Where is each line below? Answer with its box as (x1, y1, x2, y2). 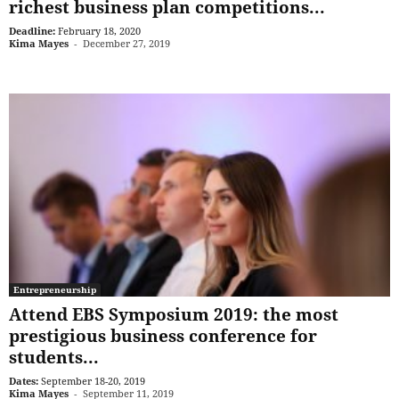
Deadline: (9, 23, 55, 37)
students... (9, 346, 99, 370)
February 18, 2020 (58, 23, 141, 37)
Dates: (9, 374, 38, 388)
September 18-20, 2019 (41, 374, 145, 388)
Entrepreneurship (13, 283, 96, 297)
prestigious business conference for (9, 324, 317, 348)
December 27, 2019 (83, 36, 170, 50)
